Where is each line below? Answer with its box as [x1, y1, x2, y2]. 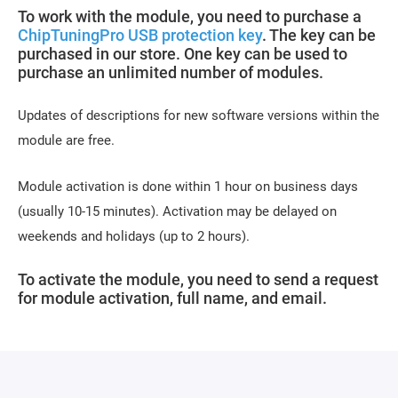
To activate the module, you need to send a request [18, 270, 378, 289]
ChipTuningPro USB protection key [18, 26, 262, 44]
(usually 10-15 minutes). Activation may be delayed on [18, 203, 337, 219]
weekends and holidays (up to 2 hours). [18, 228, 250, 244]
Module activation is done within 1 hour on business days [18, 179, 358, 195]
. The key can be [262, 26, 376, 44]
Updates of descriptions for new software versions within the [18, 107, 379, 123]
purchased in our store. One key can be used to [18, 44, 347, 63]
